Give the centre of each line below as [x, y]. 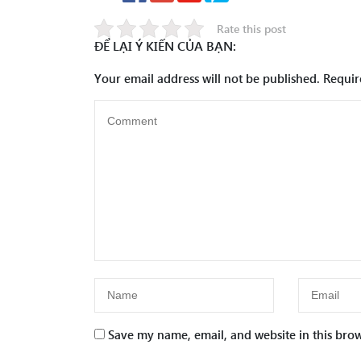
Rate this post [251, 28]
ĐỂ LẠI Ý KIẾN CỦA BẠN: [165, 46]
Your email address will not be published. [207, 78]
